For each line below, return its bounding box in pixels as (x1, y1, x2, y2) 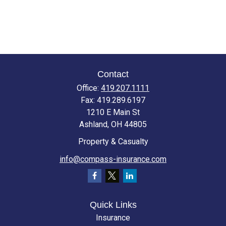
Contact (97, 69, 129, 79)
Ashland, (79, 120, 109, 129)
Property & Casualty (78, 137, 148, 146)
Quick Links (89, 199, 137, 210)
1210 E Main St (86, 107, 140, 117)
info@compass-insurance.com (60, 154, 166, 164)
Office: (77, 83, 101, 93)
